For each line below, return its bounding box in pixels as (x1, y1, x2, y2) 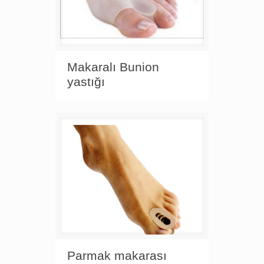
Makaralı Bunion (67, 60, 159, 74)
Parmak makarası (67, 249, 167, 263)
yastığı (67, 74, 105, 88)
